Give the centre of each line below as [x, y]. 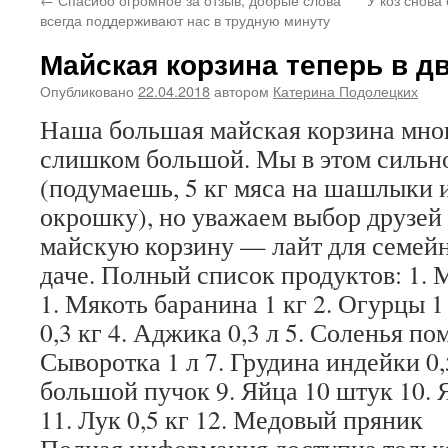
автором [241, 90]
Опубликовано [87, 90]
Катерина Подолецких [345, 90]
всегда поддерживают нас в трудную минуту [185, 19]
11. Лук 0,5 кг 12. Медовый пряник [231, 419]
